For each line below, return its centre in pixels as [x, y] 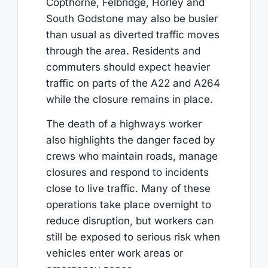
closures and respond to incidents [127, 173]
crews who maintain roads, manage [132, 156]
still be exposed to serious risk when [133, 237]
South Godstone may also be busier [132, 18]
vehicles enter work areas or [114, 253]
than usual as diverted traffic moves [133, 34]
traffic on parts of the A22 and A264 [133, 83]
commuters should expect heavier [128, 67]
